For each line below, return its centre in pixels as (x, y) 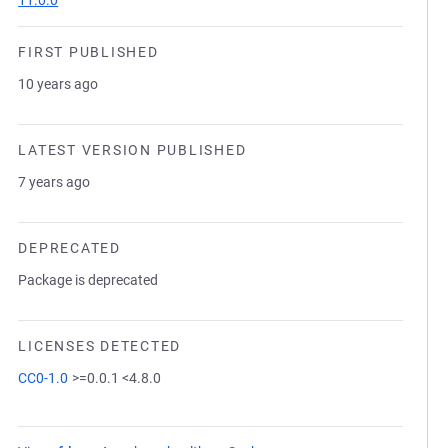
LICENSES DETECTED (99, 346)
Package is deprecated (88, 280)
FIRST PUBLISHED (88, 52)
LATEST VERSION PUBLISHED (132, 150)
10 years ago (58, 84)
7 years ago (54, 182)
